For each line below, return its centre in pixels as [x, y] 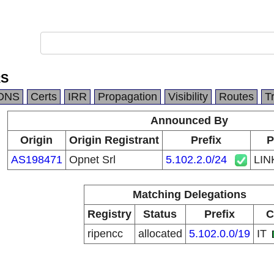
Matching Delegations [189, 194]
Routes [236, 97]
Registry [109, 214]
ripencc [105, 234]
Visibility [188, 97]
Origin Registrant [114, 140]
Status [160, 214]
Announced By [189, 120]
